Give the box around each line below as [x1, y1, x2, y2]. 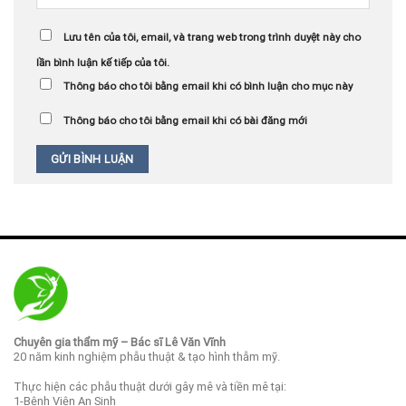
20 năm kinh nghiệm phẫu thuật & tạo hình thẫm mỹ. [14, 350, 280, 364]
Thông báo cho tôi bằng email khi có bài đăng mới [63, 114, 307, 128]
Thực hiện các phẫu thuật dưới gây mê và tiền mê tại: [14, 380, 286, 394]
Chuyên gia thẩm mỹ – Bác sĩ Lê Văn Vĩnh [14, 335, 226, 350]
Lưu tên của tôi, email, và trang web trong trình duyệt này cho [63, 30, 361, 43]
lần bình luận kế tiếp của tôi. [36, 55, 169, 69]
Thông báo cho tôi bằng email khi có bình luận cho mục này [63, 79, 353, 92]
